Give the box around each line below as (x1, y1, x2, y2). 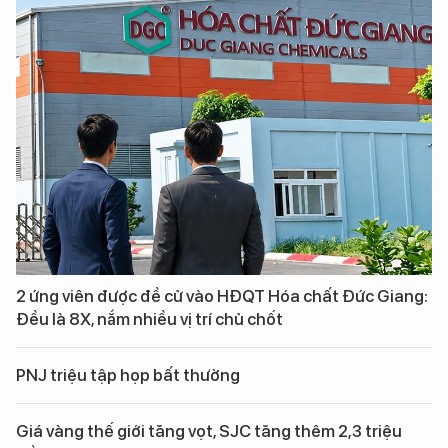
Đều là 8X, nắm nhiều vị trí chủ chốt (16, 309, 283, 330)
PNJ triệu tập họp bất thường (16, 365, 240, 386)
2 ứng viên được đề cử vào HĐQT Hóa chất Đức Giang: (16, 286, 428, 307)
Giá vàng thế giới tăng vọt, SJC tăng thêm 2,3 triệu (16, 421, 402, 442)
